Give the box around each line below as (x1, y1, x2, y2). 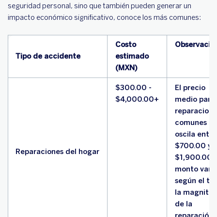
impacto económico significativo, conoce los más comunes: (8, 13, 201, 22)
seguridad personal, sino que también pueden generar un (8, 1, 191, 10)
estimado (115, 52, 149, 61)
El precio (175, 83, 205, 92)
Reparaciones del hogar (15, 147, 99, 156)
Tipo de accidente (15, 52, 80, 61)
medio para (175, 95, 215, 104)
